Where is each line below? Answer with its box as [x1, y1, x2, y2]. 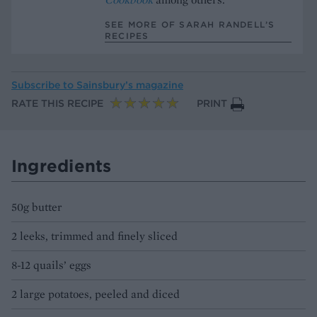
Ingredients [11, 155, 112, 177]
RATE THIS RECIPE [11, 97, 103, 110]
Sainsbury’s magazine [76, 79, 183, 92]
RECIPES [105, 30, 149, 41]
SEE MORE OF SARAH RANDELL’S [105, 18, 275, 30]
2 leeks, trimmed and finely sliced [11, 229, 178, 244]
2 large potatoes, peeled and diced [11, 287, 180, 302]
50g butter [11, 200, 62, 215]
